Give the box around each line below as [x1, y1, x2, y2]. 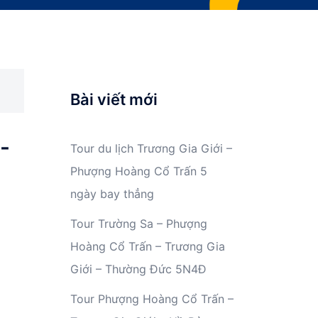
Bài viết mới [70, 90, 158, 109]
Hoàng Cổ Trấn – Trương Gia [70, 239, 225, 254]
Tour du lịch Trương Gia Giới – [70, 141, 232, 156]
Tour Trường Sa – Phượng [70, 216, 207, 231]
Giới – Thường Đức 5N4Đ [70, 262, 207, 277]
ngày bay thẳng [70, 187, 154, 202]
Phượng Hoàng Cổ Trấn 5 [70, 164, 207, 179]
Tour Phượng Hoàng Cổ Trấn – [70, 292, 234, 307]
